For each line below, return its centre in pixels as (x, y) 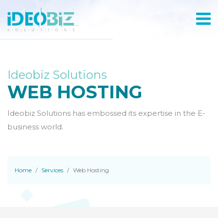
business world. (35, 127)
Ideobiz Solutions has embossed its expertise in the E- (106, 113)
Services (52, 170)
